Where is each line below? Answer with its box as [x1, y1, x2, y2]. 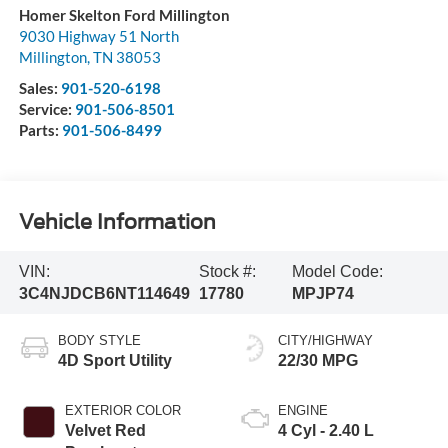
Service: [18, 100, 75, 119]
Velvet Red [64, 422, 146, 440]
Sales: [18, 79, 61, 98]
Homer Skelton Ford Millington [18, 6, 230, 25]
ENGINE [278, 403, 328, 419]
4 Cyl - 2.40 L [278, 422, 374, 440]
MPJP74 [291, 284, 354, 302]
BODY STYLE [57, 333, 141, 349]
